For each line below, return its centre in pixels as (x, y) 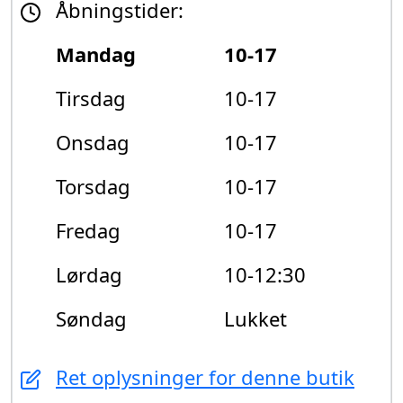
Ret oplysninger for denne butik (205, 376)
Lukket (255, 318)
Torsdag (93, 186)
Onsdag (93, 142)
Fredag (88, 230)
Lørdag (89, 274)
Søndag (91, 318)
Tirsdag (91, 98)
